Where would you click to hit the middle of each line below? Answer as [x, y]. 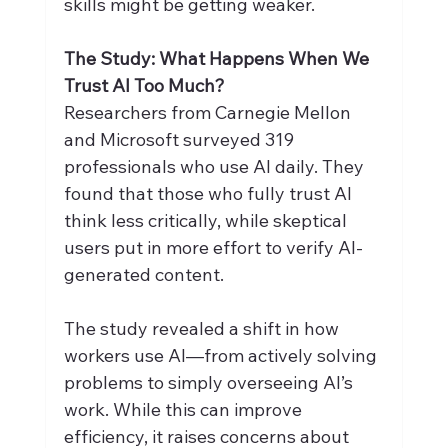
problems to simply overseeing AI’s [210, 382]
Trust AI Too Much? [144, 85]
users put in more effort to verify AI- [213, 247]
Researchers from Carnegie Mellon [209, 112]
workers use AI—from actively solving [222, 355]
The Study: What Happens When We [218, 58]
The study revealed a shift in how [203, 328]
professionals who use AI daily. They [215, 166]
